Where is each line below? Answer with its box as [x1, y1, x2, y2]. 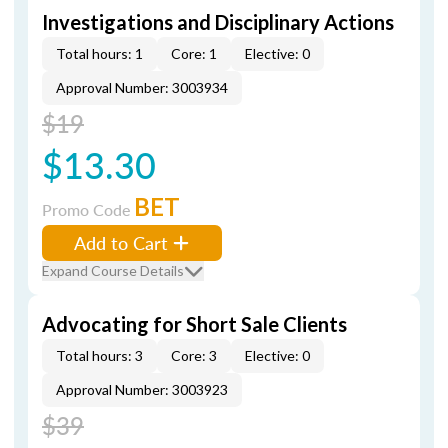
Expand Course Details [42, 262, 184, 279]
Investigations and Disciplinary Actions [42, 10, 394, 34]
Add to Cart [74, 230, 168, 255]
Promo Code [42, 198, 134, 221]
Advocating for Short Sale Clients [42, 312, 347, 336]
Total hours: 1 [56, 45, 143, 62]
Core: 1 [171, 45, 217, 62]
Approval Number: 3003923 [56, 381, 228, 398]
